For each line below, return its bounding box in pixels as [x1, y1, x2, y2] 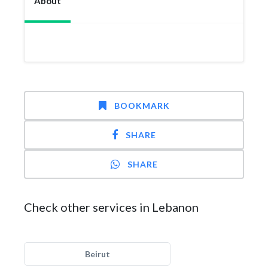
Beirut [84, 249, 110, 259]
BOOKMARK [114, 100, 170, 111]
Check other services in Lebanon [24, 200, 199, 214]
